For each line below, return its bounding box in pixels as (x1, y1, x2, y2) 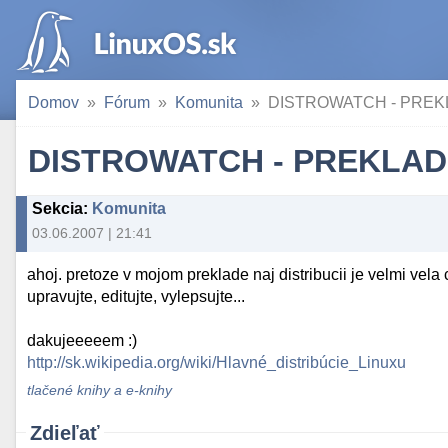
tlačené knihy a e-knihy (27, 382, 173, 398)
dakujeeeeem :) (27, 332, 138, 350)
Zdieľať (30, 421, 100, 444)
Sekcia (32, 200, 83, 217)
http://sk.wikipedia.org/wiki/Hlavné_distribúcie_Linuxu (27, 354, 407, 372)
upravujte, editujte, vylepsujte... (27, 288, 246, 306)
